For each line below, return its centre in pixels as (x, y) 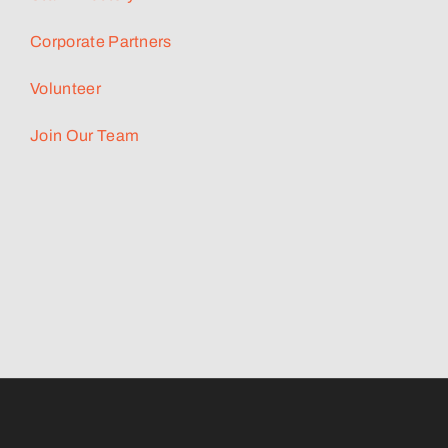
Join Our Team (85, 135)
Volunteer (65, 88)
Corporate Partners (101, 41)
